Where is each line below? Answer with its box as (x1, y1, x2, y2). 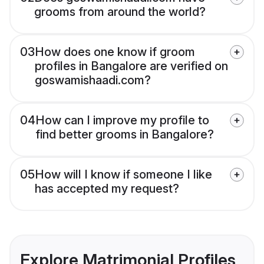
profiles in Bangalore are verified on (35, 59, 228, 74)
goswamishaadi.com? (35, 73, 151, 88)
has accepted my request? (35, 181, 179, 196)
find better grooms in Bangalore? (35, 127, 214, 142)
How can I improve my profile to (35, 113, 209, 128)
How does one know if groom (35, 45, 195, 60)
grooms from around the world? (34, 5, 206, 19)
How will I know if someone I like (35, 167, 212, 182)
